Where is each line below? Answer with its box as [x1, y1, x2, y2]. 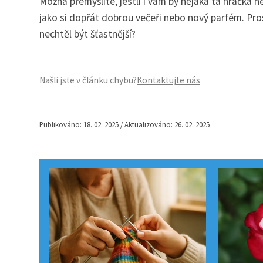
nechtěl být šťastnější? [39, 27, 136, 41]
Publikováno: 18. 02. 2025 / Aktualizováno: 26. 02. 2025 [39, 119, 210, 129]
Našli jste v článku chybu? [39, 74, 137, 86]
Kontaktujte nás [137, 74, 200, 86]
